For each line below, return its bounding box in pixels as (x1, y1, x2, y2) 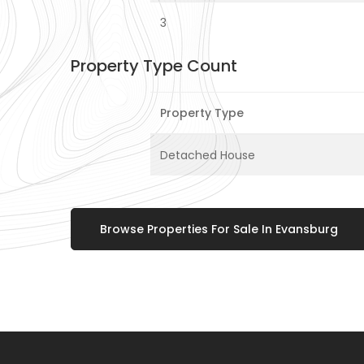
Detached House (160, 147, 255, 164)
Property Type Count (71, 54, 237, 78)
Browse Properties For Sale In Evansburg (100, 221, 338, 238)
